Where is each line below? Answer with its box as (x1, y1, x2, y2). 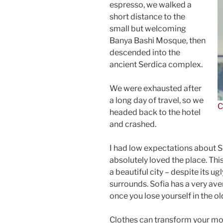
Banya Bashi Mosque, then (110, 35, 206, 45)
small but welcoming (110, 23, 186, 33)
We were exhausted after (110, 83, 202, 93)
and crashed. (110, 119, 156, 129)
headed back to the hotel (110, 107, 201, 117)
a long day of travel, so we (110, 95, 204, 105)
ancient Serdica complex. (110, 59, 203, 69)
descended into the (110, 47, 180, 57)
